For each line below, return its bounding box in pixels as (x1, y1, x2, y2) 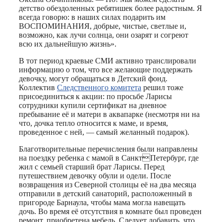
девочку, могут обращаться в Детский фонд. (19, 74, 167, 83)
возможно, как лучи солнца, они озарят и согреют (19, 30, 188, 39)
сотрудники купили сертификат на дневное (19, 101, 166, 110)
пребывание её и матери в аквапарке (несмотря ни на (19, 110, 200, 118)
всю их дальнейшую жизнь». (19, 39, 116, 48)
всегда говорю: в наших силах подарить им (19, 12, 166, 21)
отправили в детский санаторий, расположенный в (19, 189, 192, 198)
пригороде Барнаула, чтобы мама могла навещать (19, 198, 185, 207)
